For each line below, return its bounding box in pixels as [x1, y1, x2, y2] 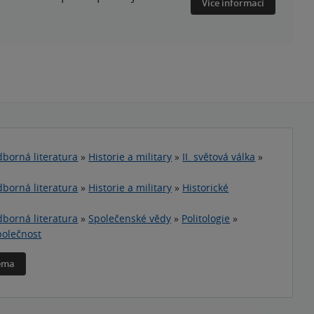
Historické [182, 181, 229, 194]
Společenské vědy [88, 212, 172, 225]
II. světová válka [182, 150, 256, 163]
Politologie [182, 212, 231, 225]
